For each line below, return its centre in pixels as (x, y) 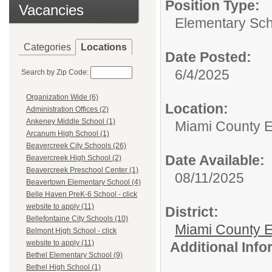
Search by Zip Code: (55, 72)
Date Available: (215, 160)
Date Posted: (208, 57)
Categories (47, 47)
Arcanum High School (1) (68, 134)
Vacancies (51, 10)
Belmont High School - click (71, 231)
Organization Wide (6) (62, 97)
